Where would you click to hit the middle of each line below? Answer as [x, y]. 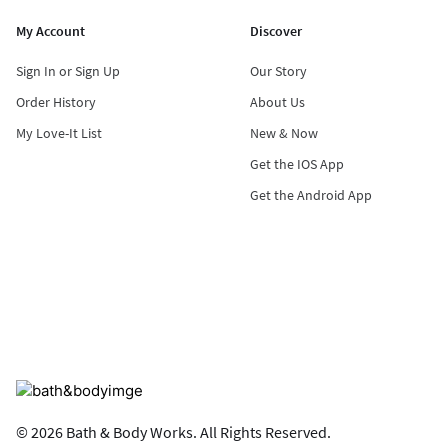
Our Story [279, 70]
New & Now [284, 132]
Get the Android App [311, 194]
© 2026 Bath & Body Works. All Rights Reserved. [173, 431]
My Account [50, 30]
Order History [56, 101]
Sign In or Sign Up [68, 70]
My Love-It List [59, 132]
